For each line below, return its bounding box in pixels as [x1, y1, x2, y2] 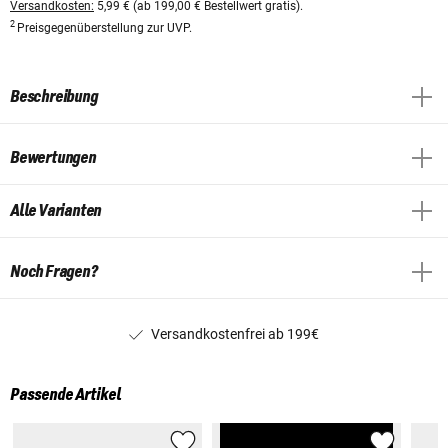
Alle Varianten [10, 201, 102, 220]
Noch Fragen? [10, 262, 98, 281]
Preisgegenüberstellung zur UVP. [17, 20, 192, 35]
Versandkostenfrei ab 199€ [151, 325, 319, 342]
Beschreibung [10, 87, 98, 106]
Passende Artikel [10, 386, 121, 405]
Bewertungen [10, 148, 96, 167]
